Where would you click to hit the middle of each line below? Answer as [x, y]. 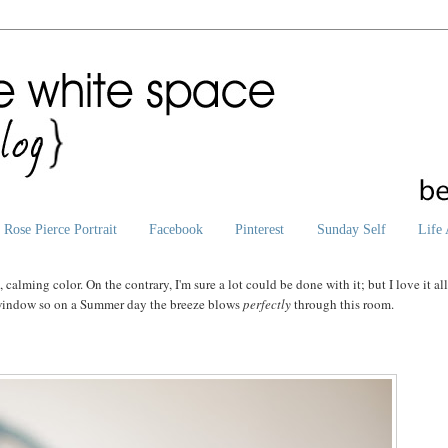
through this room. [343, 303]
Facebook [176, 229]
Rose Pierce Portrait [60, 229]
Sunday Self [351, 229]
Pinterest [260, 229]
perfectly [267, 303]
